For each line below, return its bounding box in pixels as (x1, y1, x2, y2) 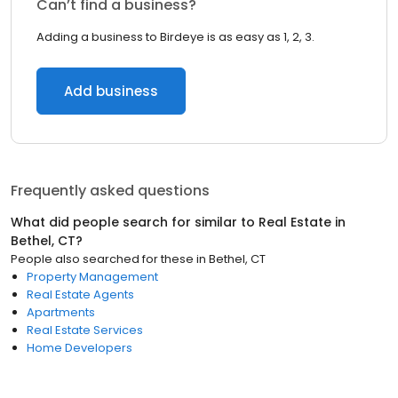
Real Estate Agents (27, 286, 134, 303)
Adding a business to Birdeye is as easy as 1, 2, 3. (36, 28, 314, 45)
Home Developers (27, 339, 132, 356)
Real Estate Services (27, 322, 143, 338)
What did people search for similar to (11, 213, 259, 231)
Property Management (27, 268, 158, 285)
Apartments (27, 304, 95, 321)
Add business (64, 82, 158, 100)
